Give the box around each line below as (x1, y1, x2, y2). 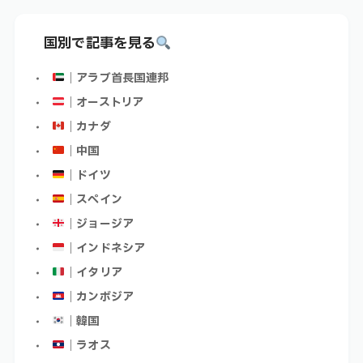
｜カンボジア (64, 288, 135, 305)
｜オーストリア (64, 93, 144, 111)
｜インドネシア (64, 239, 146, 257)
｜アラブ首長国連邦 (64, 69, 169, 87)
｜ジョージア (64, 215, 135, 233)
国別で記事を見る (43, 32, 156, 53)
